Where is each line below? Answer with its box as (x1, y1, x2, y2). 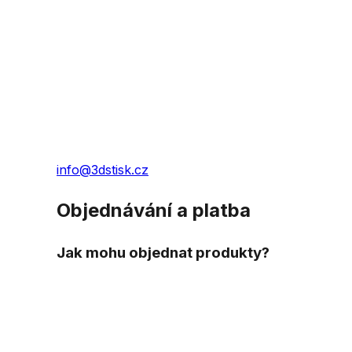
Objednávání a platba (57, 198, 251, 222)
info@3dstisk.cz (57, 161, 148, 178)
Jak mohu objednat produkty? (57, 243, 269, 262)
